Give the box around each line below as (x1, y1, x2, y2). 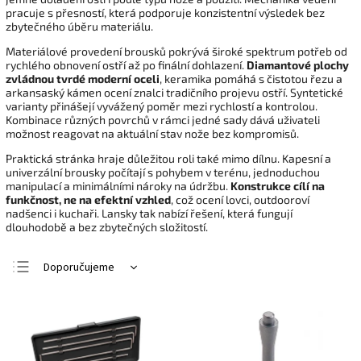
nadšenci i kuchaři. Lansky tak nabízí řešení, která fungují (6, 206, 293, 220)
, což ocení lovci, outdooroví (171, 193, 309, 206)
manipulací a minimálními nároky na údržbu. (6, 179, 230, 193)
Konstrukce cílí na (230, 179, 325, 193)
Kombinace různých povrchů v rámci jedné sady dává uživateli (6, 113, 320, 127)
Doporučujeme (44, 259, 114, 276)
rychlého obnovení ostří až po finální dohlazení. (6, 58, 247, 72)
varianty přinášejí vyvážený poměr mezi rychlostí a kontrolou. (6, 99, 317, 113)
